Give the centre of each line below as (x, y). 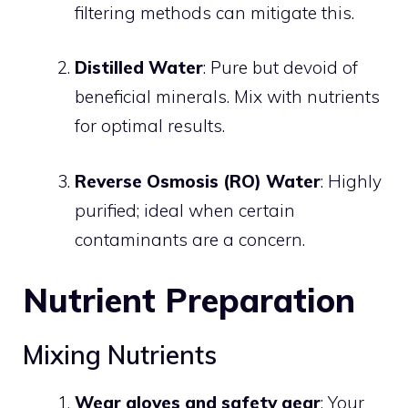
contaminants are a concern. (190, 239)
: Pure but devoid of (280, 67)
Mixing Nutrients (120, 355)
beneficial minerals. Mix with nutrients (227, 97)
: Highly (351, 181)
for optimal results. (150, 126)
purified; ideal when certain (185, 210)
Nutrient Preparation (189, 300)
